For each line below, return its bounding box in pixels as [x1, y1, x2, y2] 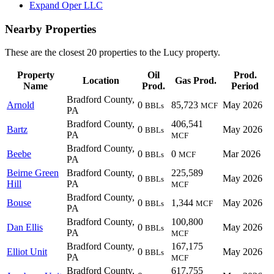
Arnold [7, 100, 34, 111]
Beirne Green [7, 168, 59, 179]
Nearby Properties [5, 22, 96, 35]
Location [83, 75, 119, 86]
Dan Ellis [7, 222, 43, 233]
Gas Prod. [175, 75, 217, 86]
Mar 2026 [223, 149, 261, 160]
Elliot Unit [7, 246, 47, 257]
